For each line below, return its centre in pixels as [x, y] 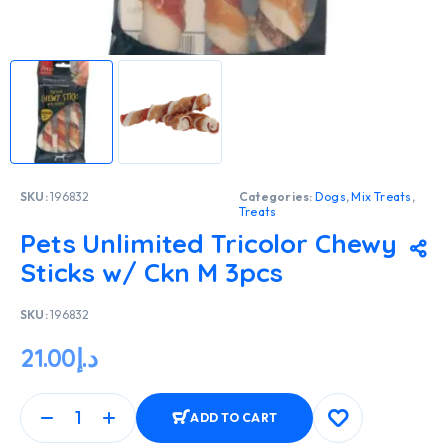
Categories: [277, 196]
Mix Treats [381, 196]
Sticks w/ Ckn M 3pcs [151, 272]
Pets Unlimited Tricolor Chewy [209, 243]
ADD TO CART [234, 418]
